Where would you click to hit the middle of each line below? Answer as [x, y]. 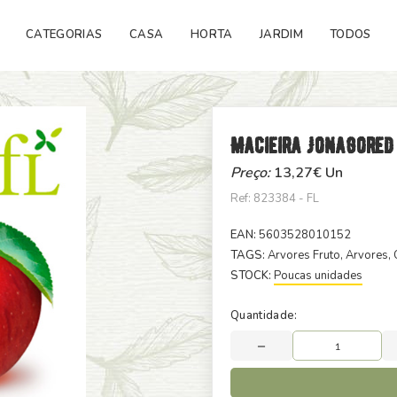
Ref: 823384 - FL [275, 198]
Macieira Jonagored [312, 145]
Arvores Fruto [304, 255]
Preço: [252, 173]
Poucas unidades [318, 276]
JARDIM [281, 35]
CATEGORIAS [64, 35]
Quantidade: [264, 315]
